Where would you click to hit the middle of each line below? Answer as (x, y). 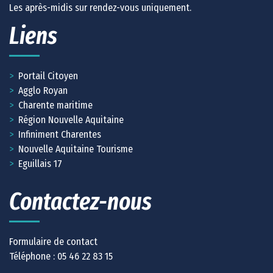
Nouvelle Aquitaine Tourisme (76, 149)
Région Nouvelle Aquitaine (71, 119)
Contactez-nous (80, 201)
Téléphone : (33, 256)
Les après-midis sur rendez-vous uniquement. (100, 7)
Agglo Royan (43, 90)
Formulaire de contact (53, 241)
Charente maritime (55, 105)
